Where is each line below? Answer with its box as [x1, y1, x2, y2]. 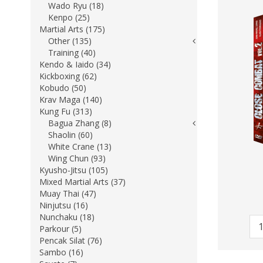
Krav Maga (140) [39, 94, 102, 105]
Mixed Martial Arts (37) [39, 176, 126, 187]
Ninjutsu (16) [39, 200, 88, 211]
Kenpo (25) [48, 12, 90, 23]
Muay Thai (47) [39, 188, 96, 199]
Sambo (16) [39, 247, 83, 258]
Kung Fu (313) [39, 106, 92, 117]
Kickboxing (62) [39, 70, 97, 82]
